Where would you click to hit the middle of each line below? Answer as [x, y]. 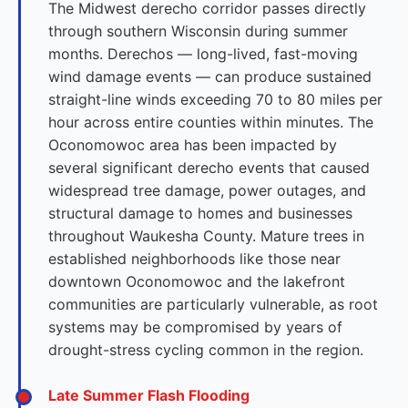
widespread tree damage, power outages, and [207, 190]
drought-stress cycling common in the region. [206, 350]
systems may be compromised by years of [195, 327]
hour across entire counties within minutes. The [211, 122]
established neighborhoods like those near [194, 259]
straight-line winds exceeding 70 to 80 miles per [215, 99]
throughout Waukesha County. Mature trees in [206, 236]
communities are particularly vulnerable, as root [213, 304]
